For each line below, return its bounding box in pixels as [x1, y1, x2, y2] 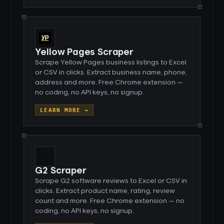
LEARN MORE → [40, 107, 89, 113]
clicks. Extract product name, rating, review [35, 187, 175, 194]
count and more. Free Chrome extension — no [35, 197, 185, 204]
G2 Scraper [35, 166, 86, 175]
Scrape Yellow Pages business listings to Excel [35, 59, 187, 66]
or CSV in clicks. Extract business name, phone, [35, 69, 187, 76]
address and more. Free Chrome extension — [35, 79, 183, 86]
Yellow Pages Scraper [35, 48, 133, 57]
